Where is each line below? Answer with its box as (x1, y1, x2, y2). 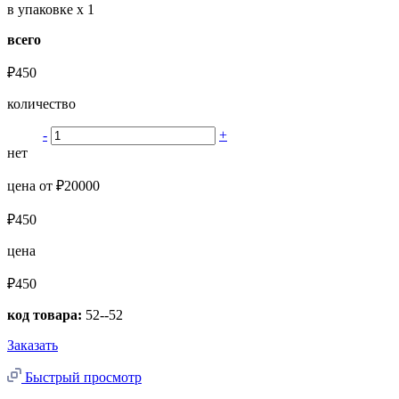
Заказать (7, 338, 58, 354)
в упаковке (7, 2, 77, 18)
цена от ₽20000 (7, 178, 100, 194)
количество (7, 96, 76, 112)
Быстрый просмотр (25, 370, 142, 386)
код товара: (7, 307, 82, 323)
